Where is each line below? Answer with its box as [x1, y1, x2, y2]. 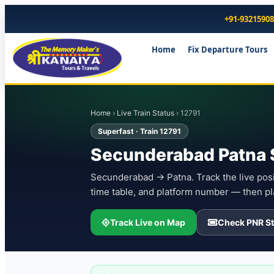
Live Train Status [117, 108, 174, 118]
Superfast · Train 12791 [98, 127, 181, 136]
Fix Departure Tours [187, 44, 267, 56]
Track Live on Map [110, 217, 185, 228]
